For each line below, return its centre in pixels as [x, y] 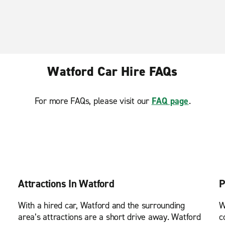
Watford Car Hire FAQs [113, 71]
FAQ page [170, 101]
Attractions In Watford [66, 184]
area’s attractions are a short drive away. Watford [109, 217]
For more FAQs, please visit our [93, 101]
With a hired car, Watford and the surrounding [101, 205]
